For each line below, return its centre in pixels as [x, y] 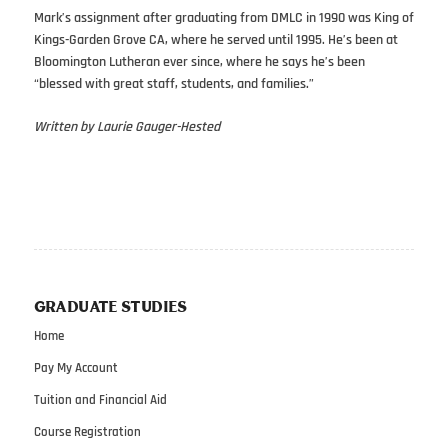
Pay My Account [75, 367]
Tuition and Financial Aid [100, 399]
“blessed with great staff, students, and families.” [173, 83]
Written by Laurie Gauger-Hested [126, 126]
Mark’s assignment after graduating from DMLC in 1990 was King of [223, 17]
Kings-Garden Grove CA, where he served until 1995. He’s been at [215, 39]
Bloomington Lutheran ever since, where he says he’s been [199, 61]
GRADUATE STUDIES [110, 307]
